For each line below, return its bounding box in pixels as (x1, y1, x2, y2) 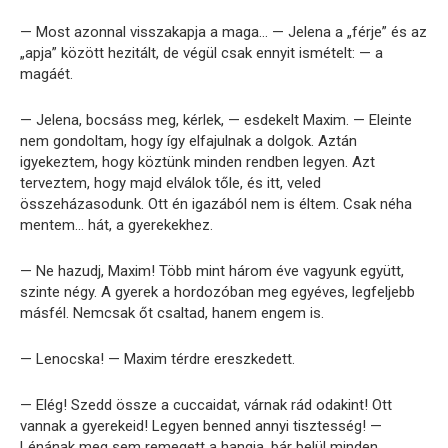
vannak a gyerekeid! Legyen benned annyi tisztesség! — (20, 416, 382, 435)
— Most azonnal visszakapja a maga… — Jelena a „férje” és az (20, 22, 427, 41)
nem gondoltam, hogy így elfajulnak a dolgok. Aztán (20, 131, 357, 150)
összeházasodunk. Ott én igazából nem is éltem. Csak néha (20, 194, 412, 213)
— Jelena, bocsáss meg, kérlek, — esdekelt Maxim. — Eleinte (20, 110, 412, 129)
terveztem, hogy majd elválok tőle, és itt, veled (20, 173, 321, 192)
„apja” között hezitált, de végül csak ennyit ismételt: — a (20, 43, 383, 62)
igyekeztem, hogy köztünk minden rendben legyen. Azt (20, 152, 375, 171)
